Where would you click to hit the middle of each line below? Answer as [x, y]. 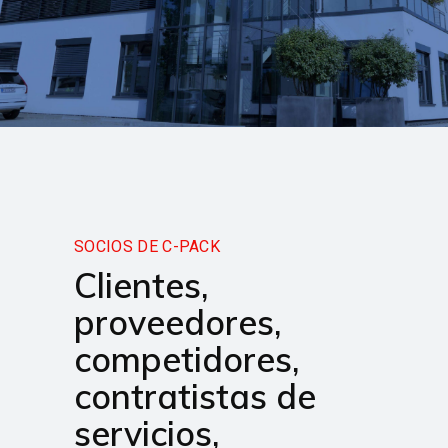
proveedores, [178, 322]
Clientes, [141, 285]
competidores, [187, 359]
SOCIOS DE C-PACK [147, 246]
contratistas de [195, 396]
